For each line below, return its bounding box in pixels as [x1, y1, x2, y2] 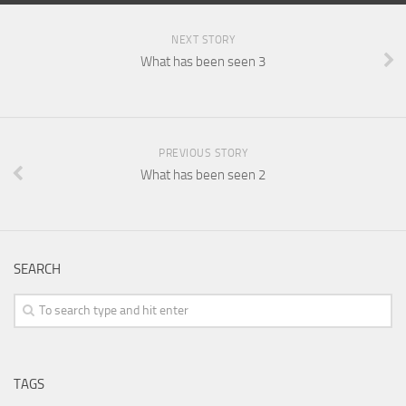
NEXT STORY [171, 34, 235, 47]
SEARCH [14, 261, 61, 278]
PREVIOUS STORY [159, 147, 247, 160]
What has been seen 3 [140, 53, 266, 71]
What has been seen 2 [140, 167, 266, 184]
